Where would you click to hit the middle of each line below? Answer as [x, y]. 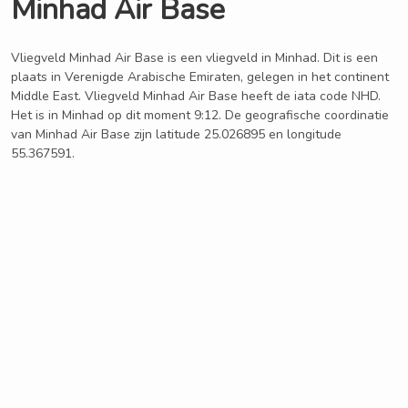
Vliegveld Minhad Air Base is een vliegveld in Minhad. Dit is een [194, 58]
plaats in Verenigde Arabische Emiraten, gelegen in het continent [200, 77]
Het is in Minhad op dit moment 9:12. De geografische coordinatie [200, 115]
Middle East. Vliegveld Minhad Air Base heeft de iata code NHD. [196, 96]
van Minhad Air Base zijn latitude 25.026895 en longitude [176, 134]
